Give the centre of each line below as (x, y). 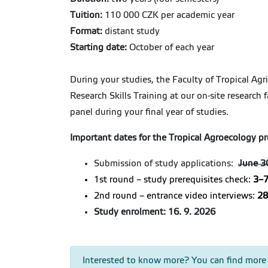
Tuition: (86, 15)
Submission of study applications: (165, 163)
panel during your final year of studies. (149, 112)
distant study (131, 31)
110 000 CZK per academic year (168, 15)
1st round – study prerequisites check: (173, 179)
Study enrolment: (130, 212)
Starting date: (98, 47)
